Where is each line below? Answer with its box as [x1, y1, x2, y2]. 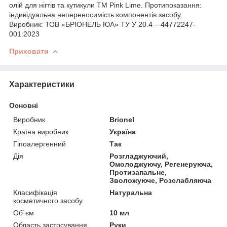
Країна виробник [13, 127, 68, 136]
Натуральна [109, 188, 153, 197]
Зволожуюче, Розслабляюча [109, 176, 212, 184]
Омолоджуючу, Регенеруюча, [109, 160, 213, 168]
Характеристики [9, 80, 74, 89]
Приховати [9, 47, 49, 55]
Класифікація [13, 188, 57, 197]
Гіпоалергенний [13, 139, 66, 148]
